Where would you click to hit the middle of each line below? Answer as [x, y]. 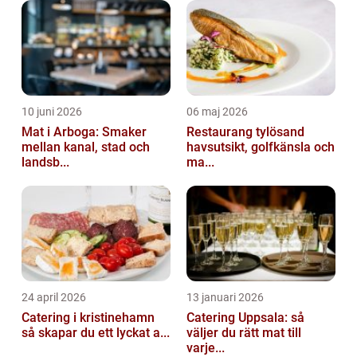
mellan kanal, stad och [86, 147]
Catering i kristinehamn [88, 317]
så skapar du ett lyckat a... [96, 332]
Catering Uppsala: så [245, 317]
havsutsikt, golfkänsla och [261, 147]
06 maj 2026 [217, 111]
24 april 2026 [54, 297]
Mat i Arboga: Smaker [84, 131]
